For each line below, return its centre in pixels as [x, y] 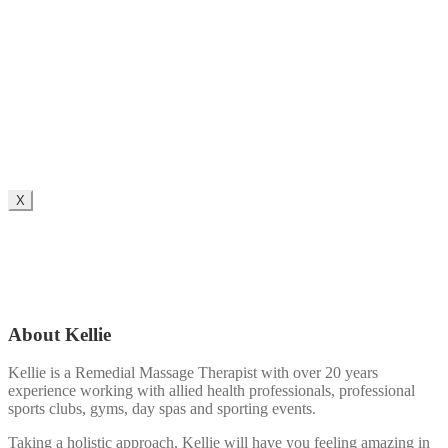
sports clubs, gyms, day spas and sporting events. [162, 409]
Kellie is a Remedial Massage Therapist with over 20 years [193, 373]
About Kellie [59, 334]
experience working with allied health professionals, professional [211, 391]
